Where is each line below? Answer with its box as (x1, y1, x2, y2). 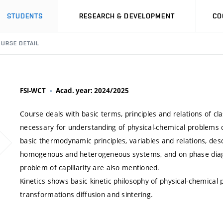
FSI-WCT (20, 86, 46, 95)
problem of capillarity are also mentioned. (20, 163, 160, 172)
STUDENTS (6, 12, 43, 20)
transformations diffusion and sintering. (20, 190, 153, 199)
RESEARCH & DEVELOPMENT (79, 12, 175, 20)
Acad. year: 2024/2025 (56, 86, 129, 95)
